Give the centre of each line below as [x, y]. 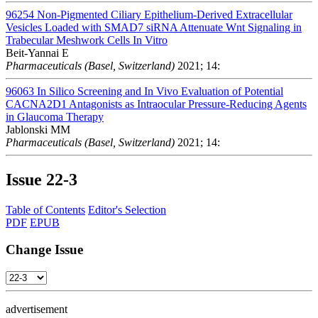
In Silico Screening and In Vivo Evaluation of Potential [160, 91]
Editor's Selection [127, 209]
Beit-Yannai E [37, 53]
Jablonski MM [38, 129]
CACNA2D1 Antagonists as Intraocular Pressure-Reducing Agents [156, 104]
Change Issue [44, 250]
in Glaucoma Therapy [55, 116]
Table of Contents [45, 209]
